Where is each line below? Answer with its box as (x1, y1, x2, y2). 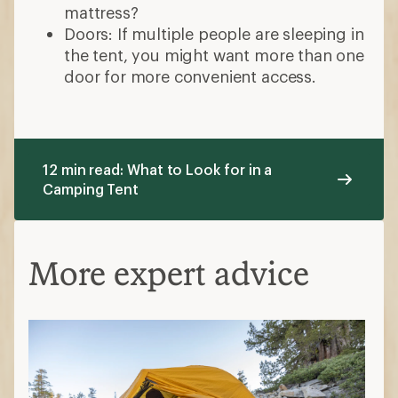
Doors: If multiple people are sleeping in (64, 24, 364, 44)
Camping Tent (43, 180, 139, 198)
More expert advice (28, 254, 309, 293)
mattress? (64, 3, 143, 23)
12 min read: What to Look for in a (43, 161, 273, 179)
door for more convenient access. (64, 67, 321, 87)
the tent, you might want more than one (64, 45, 364, 66)
